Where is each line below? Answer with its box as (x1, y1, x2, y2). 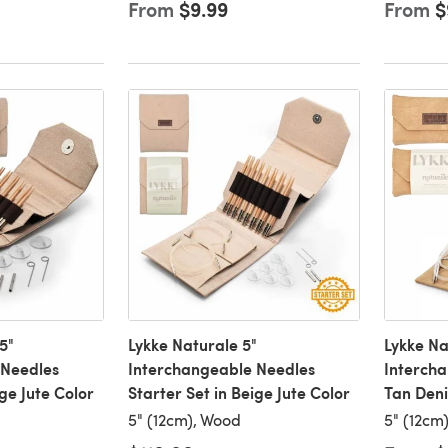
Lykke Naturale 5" (127, 333, 257, 357)
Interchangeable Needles (127, 357, 315, 381)
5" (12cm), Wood (127, 409, 241, 431)
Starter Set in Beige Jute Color (127, 381, 350, 405)
